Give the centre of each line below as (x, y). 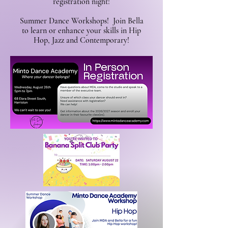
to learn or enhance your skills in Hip (81, 31)
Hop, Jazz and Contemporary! (81, 40)
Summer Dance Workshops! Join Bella (81, 21)
